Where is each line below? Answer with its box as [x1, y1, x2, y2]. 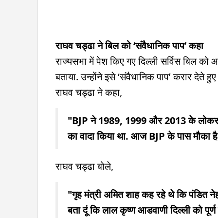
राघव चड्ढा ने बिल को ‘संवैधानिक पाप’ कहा [55, 38, 203, 52]
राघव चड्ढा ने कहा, [55, 85, 122, 99]
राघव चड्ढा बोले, [55, 159, 113, 173]
